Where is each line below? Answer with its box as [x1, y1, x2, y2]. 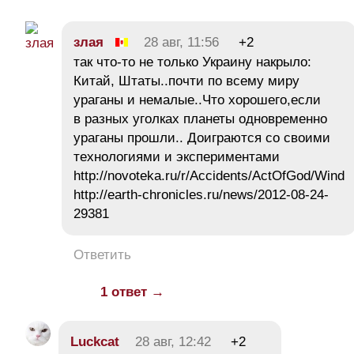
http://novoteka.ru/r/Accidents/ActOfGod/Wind [73, 168, 345, 184]
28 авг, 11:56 [144, 35, 219, 51]
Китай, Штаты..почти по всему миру [73, 73, 299, 89]
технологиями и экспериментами [73, 149, 280, 165]
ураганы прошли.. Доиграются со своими [73, 130, 330, 146]
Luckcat [70, 334, 119, 350]
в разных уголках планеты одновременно [73, 111, 327, 127]
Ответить [73, 247, 131, 263]
